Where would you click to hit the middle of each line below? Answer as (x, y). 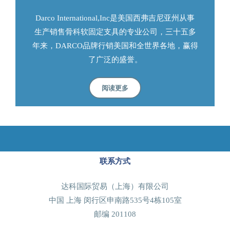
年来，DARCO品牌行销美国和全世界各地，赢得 (115, 46)
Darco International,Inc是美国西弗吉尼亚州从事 (115, 18)
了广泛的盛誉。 (115, 60)
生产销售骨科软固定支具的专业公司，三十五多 (115, 32)
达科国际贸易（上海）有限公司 (115, 186)
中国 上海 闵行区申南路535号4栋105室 (115, 200)
